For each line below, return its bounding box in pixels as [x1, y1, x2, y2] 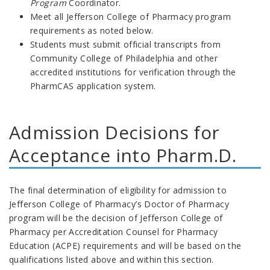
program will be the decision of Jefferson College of [9, 212, 223, 224]
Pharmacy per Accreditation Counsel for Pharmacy [9, 225, 218, 237]
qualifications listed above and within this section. [9, 253, 214, 265]
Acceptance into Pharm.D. [9, 142, 237, 168]
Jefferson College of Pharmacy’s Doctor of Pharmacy [9, 198, 230, 210]
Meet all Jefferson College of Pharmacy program [30, 10, 231, 22]
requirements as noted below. [30, 24, 154, 36]
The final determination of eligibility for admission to [9, 184, 227, 196]
